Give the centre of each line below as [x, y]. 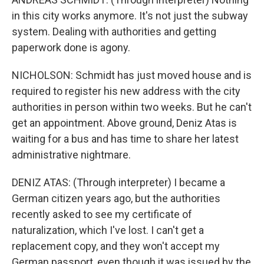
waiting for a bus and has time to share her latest [125, 139]
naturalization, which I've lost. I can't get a [108, 230]
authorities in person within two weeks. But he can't [132, 107]
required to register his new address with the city [126, 91]
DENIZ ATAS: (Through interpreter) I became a [118, 182]
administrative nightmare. [71, 155]
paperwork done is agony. [71, 47]
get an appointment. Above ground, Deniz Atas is [124, 123]
